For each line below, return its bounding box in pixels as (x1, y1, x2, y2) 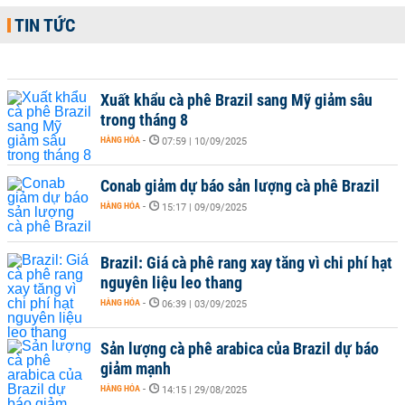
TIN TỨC (14, 14, 75, 36)
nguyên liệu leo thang (100, 273, 242, 292)
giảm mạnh (100, 359, 171, 378)
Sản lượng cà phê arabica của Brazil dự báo (100, 339, 379, 358)
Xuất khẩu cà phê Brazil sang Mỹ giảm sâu (100, 90, 372, 109)
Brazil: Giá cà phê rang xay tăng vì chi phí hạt (100, 253, 392, 272)
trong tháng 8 (100, 110, 188, 129)
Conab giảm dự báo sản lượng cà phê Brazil (100, 176, 380, 195)
